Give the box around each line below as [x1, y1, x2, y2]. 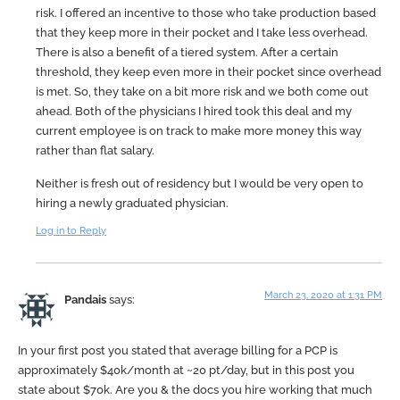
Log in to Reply [36, 225, 106, 237]
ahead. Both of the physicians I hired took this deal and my [36, 104, 352, 119]
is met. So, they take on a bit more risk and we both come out [36, 85, 369, 99]
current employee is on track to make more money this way [36, 124, 362, 138]
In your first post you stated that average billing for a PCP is [18, 343, 337, 357]
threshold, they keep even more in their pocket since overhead [36, 65, 381, 79]
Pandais [64, 293, 106, 307]
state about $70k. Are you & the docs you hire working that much [18, 382, 372, 396]
